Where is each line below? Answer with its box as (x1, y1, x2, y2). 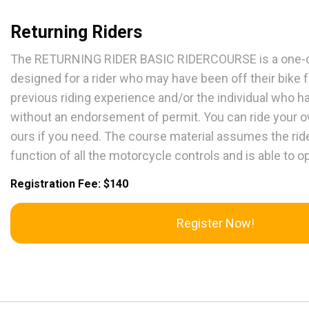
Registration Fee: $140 (10, 177, 128, 191)
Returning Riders (10, 22, 142, 43)
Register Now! (176, 216, 255, 231)
